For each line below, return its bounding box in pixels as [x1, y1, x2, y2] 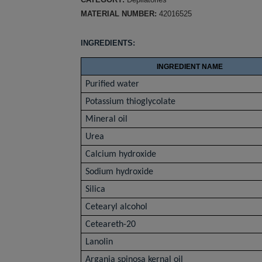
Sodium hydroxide [85, 167, 156, 177]
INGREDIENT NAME [156, 63, 223, 71]
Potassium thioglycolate [85, 97, 181, 106]
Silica [85, 185, 106, 194]
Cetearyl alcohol [85, 202, 148, 212]
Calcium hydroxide [85, 150, 157, 159]
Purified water [85, 80, 142, 89]
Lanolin [85, 237, 113, 247]
